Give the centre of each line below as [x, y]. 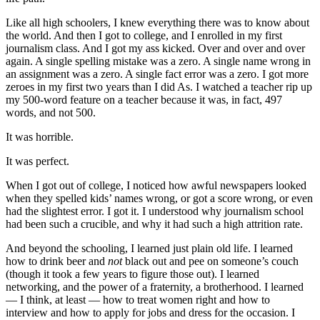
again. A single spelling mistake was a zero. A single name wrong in [158, 61]
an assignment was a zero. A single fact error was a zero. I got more [157, 74]
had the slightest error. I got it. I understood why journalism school [155, 211]
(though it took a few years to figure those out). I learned [132, 274]
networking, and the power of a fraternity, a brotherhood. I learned [155, 287]
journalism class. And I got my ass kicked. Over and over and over [155, 49]
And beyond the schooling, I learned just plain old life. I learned [149, 249]
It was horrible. [40, 137]
